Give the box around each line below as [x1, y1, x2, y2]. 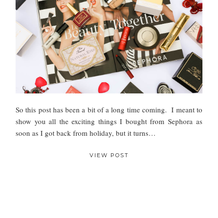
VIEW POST [89, 152, 129, 159]
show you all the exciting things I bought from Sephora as [16, 116, 202, 127]
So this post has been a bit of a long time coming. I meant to [16, 105, 202, 115]
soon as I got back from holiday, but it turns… [16, 128, 156, 138]
